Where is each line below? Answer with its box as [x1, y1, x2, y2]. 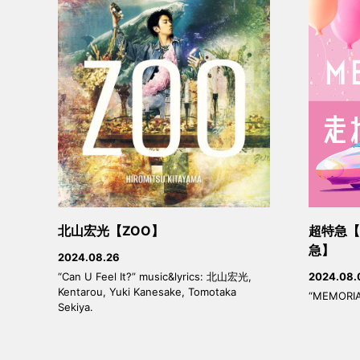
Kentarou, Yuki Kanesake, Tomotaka [58, 285, 236, 299]
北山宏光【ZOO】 [58, 223, 164, 239]
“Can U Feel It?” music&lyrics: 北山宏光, [58, 270, 252, 284]
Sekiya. [58, 301, 93, 314]
